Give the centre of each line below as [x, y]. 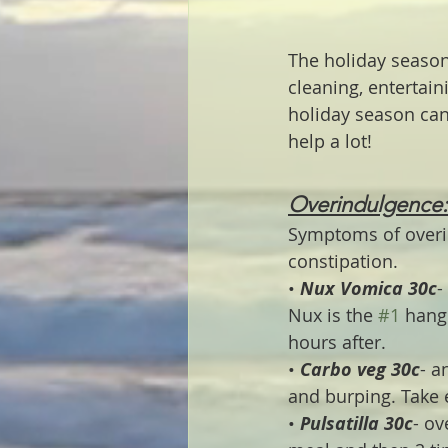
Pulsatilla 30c [356, 423]
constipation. [343, 260]
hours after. [337, 341]
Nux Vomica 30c [368, 288]
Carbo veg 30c [360, 369]
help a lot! [330, 140]
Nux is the [333, 314]
